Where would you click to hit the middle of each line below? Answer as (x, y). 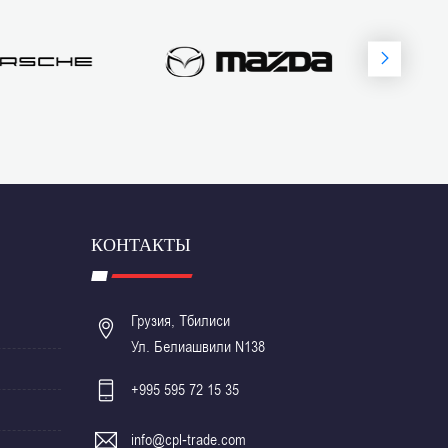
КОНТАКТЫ (141, 245)
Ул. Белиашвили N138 (198, 347)
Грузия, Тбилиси (180, 321)
